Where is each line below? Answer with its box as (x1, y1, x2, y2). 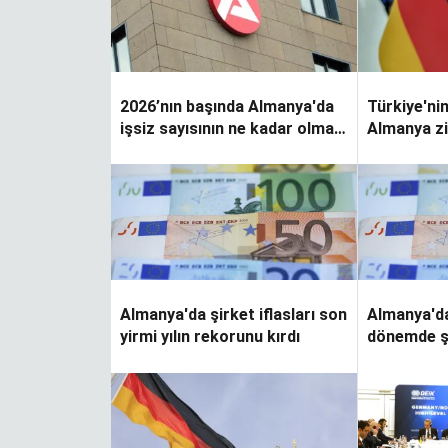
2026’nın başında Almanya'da (120, 97, 334, 116)
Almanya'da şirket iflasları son (120, 305, 347, 325)
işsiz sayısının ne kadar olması (120, 119, 347, 138)
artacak (367, 349, 427, 369)
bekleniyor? (120, 141, 207, 160)
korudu (367, 141, 421, 160)
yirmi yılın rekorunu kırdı (120, 327, 300, 347)
